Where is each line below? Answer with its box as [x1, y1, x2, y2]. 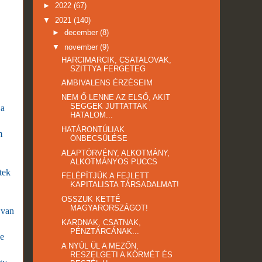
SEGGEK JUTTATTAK [70, 102, 148, 111]
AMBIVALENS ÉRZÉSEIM [61, 78, 153, 88]
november [64, 43, 100, 52]
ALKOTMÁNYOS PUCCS [70, 157, 158, 166]
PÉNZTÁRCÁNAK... [70, 226, 140, 236]
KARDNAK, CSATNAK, [61, 218, 142, 227]
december [64, 28, 100, 37]
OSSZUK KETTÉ [61, 195, 121, 204]
